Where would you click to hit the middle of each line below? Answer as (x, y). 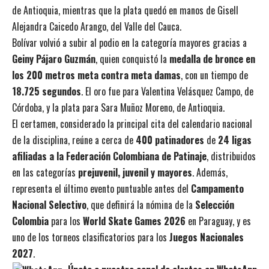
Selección (215, 204)
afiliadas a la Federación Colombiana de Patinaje (109, 156)
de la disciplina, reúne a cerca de (74, 140)
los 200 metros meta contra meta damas (96, 75)
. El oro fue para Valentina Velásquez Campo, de (167, 91)
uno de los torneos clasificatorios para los (91, 237)
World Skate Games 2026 (134, 221)
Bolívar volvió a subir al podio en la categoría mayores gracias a (129, 42)
